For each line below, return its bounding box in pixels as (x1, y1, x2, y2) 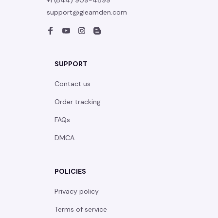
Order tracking (54, 97, 101, 106)
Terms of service (54, 205, 107, 214)
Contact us (54, 79, 91, 88)
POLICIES (54, 167, 86, 176)
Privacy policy (54, 187, 99, 196)
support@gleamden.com (47, 8, 127, 17)
